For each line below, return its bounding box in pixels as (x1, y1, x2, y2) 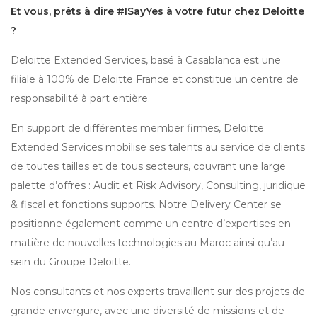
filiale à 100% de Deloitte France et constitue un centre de (11, 73, 299, 86)
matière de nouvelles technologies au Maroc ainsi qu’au (11, 236, 284, 249)
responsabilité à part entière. (11, 92, 150, 105)
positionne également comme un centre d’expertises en (11, 217, 291, 230)
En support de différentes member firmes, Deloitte (11, 122, 264, 134)
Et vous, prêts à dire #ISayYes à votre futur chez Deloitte (11, 5, 304, 18)
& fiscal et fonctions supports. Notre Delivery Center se (11, 198, 282, 211)
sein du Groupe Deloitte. (11, 255, 131, 268)
